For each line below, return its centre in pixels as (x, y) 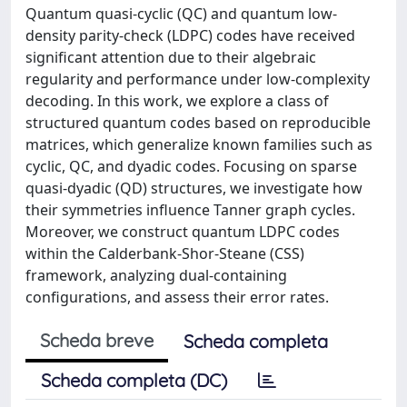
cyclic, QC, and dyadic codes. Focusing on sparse (191, 166)
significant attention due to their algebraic (171, 57)
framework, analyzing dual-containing (156, 275)
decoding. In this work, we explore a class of (177, 101)
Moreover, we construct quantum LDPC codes (183, 232)
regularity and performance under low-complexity (198, 79)
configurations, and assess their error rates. (177, 297)
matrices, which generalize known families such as (199, 144)
